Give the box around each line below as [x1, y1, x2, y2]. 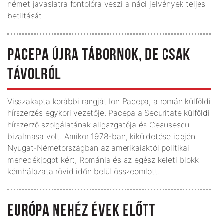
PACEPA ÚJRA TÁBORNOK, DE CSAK [7, 47, 190, 64]
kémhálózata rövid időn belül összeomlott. [7, 166, 160, 176]
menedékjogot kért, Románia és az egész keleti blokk [7, 154, 199, 164]
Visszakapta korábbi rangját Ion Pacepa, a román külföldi [7, 96, 211, 106]
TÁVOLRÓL [7, 66, 61, 84]
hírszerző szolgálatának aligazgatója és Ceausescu [7, 119, 189, 129]
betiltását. [7, 10, 44, 20]
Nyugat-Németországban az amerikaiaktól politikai [7, 143, 189, 153]
